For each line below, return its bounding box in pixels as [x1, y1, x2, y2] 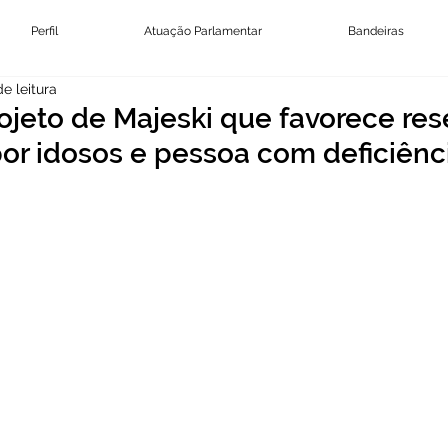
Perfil [31, 24, 58, 38]
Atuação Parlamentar [144, 24, 262, 38]
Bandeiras [348, 24, 404, 38]
